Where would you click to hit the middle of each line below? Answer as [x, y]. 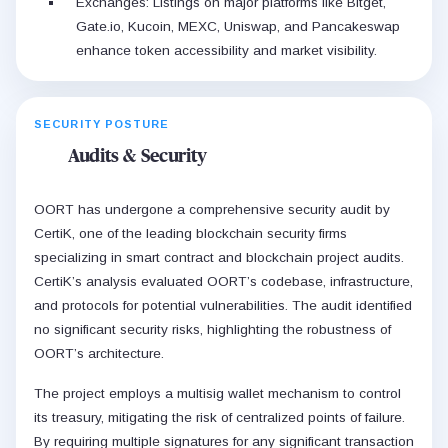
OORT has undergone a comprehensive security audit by [212, 209]
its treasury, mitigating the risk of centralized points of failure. [219, 417]
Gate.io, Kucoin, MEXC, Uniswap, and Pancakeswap [238, 26]
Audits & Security [137, 156]
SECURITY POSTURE [102, 123]
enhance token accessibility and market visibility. [226, 50]
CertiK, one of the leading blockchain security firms [190, 233]
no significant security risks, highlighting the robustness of [212, 329]
